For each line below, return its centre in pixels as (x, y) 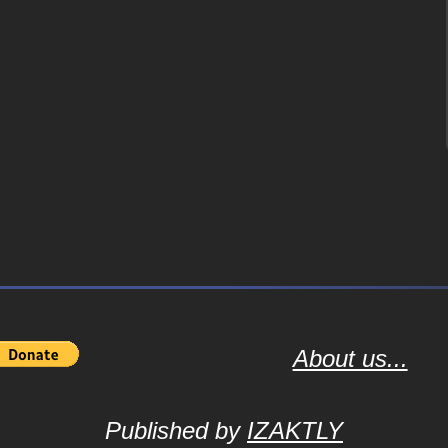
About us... (350, 358)
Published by (176, 430)
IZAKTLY (295, 430)
